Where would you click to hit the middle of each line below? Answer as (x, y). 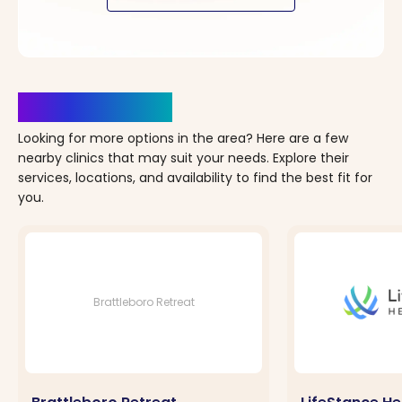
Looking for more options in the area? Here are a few (183, 138)
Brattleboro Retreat (144, 302)
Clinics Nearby (95, 107)
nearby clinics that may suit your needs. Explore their (184, 157)
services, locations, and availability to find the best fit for (195, 177)
